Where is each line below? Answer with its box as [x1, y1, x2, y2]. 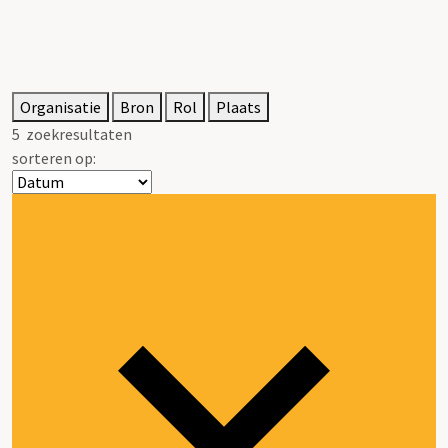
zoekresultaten [20, 123, 132, 144]
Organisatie [20, 96, 101, 117]
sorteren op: [12, 147, 96, 168]
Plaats [216, 96, 261, 117]
